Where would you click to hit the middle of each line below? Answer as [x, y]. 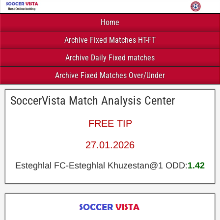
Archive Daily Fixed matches [110, 57]
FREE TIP [110, 123]
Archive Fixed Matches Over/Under [110, 75]
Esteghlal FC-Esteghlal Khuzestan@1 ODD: [101, 165]
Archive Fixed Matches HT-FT [110, 40]
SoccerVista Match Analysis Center [93, 100]
